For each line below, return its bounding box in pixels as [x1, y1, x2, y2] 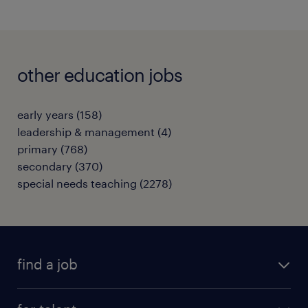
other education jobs [17, 63, 182, 85]
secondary [17, 159, 72, 173]
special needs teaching [17, 176, 137, 190]
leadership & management [17, 124, 155, 138]
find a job [17, 255, 78, 272]
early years [17, 107, 74, 121]
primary [17, 142, 58, 155]
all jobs [17, 289, 54, 303]
